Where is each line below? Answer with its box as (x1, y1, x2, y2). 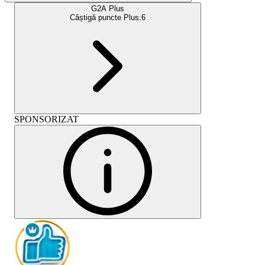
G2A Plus (91, 4, 124, 13)
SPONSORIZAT (14, 114, 79, 124)
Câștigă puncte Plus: (70, 12, 141, 22)
